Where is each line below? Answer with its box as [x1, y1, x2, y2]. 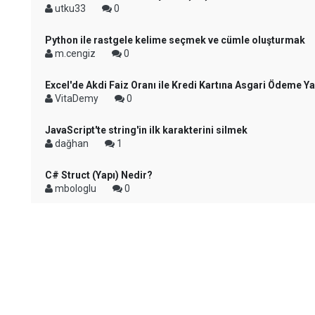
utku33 [53, 3, 88, 14]
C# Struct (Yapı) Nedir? [45, 169, 153, 181]
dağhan [53, 138, 91, 149]
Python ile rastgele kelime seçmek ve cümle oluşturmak [45, 34, 305, 46]
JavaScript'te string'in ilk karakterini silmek [45, 124, 247, 136]
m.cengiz [53, 48, 98, 59]
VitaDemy [53, 93, 101, 104]
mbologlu [53, 183, 98, 194]
